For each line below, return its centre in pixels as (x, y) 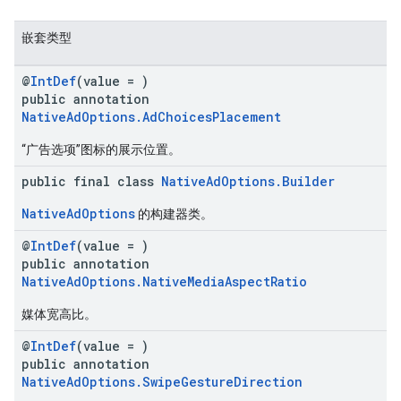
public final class (91, 181)
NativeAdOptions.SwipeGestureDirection (162, 382)
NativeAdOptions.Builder (248, 181)
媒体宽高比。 (59, 314)
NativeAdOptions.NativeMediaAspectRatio (164, 282)
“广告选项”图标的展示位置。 (101, 149)
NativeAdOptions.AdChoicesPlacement (151, 117)
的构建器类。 (174, 214)
